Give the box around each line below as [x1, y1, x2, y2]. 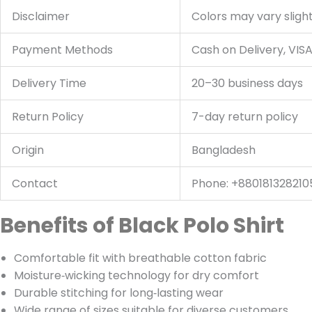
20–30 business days [192, 75, 303, 92]
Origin [12, 142, 44, 159]
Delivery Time [12, 75, 86, 92]
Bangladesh [192, 142, 256, 159]
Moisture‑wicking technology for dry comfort [14, 267, 259, 284]
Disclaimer [12, 8, 70, 25]
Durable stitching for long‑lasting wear [14, 285, 224, 302]
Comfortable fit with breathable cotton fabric [14, 250, 267, 267]
